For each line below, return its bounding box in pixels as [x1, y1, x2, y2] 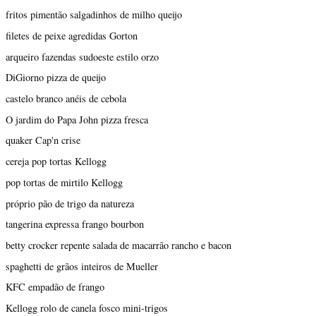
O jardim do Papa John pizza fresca [6, 112, 148, 126]
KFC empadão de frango [6, 280, 104, 294]
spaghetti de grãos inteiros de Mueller [6, 259, 158, 273]
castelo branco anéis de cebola [6, 91, 126, 105]
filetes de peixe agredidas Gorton [6, 28, 138, 42]
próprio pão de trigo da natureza [6, 196, 134, 210]
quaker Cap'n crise [6, 133, 80, 147]
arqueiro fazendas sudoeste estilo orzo [6, 49, 159, 63]
